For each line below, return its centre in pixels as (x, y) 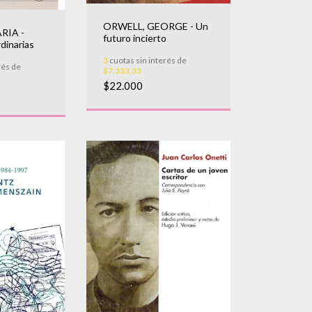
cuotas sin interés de (147, 60)
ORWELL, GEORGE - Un (155, 26)
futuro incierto (134, 38)
